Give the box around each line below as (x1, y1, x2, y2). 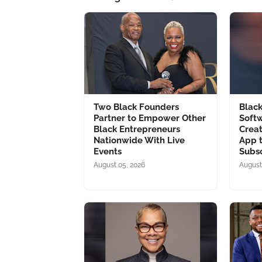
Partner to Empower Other (94, 113, 206, 123)
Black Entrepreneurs (94, 124, 180, 135)
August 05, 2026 (94, 161, 145, 169)
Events (94, 146, 122, 157)
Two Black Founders (94, 102, 179, 112)
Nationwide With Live (94, 135, 185, 146)
